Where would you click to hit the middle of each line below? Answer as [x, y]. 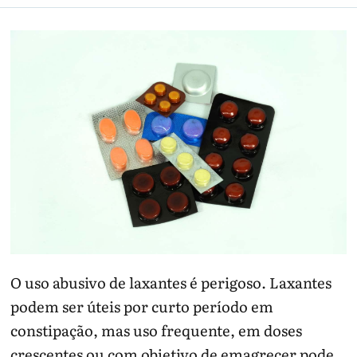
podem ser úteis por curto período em [142, 306]
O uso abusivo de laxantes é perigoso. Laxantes [171, 282]
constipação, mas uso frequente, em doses [157, 330]
